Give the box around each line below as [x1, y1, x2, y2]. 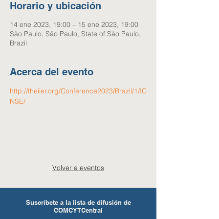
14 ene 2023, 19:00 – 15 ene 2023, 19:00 [10, 20, 138, 29]
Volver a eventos [52, 163, 104, 172]
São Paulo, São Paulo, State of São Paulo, [10, 29, 141, 38]
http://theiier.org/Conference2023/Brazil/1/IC [10, 87, 147, 95]
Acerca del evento [10, 66, 93, 78]
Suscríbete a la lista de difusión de [25, 198, 131, 206]
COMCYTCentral [54, 206, 103, 214]
